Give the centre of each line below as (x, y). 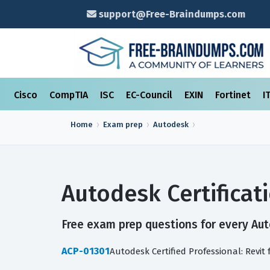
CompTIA (70, 95)
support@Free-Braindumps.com (171, 14)
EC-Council (150, 95)
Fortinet (234, 95)
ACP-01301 (86, 251)
